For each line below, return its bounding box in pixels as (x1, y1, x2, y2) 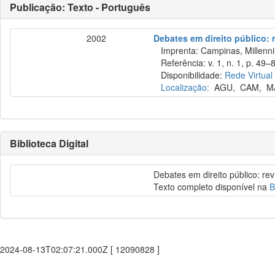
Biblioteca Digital (10, 136, 88, 150)
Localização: (161, 81, 210, 93)
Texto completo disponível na (153, 180, 270, 193)
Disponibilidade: (153, 69, 225, 81)
